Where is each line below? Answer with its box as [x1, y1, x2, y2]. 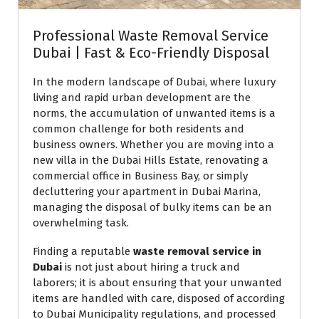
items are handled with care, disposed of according [33, 292, 285, 305]
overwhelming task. [33, 216, 129, 230]
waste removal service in [133, 245, 261, 258]
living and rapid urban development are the [33, 91, 251, 105]
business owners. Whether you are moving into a [33, 138, 274, 152]
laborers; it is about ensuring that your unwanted [33, 276, 282, 290]
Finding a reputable [33, 245, 133, 258]
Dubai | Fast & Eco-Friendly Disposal [33, 44, 269, 62]
